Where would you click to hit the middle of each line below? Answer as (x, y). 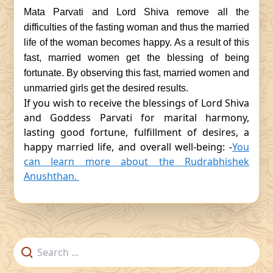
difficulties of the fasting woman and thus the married (136, 27)
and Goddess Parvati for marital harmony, (136, 118)
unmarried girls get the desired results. (106, 88)
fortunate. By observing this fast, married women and (136, 73)
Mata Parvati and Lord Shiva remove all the (136, 12)
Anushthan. (51, 176)
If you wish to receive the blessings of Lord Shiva (136, 103)
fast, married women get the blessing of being (136, 58)
